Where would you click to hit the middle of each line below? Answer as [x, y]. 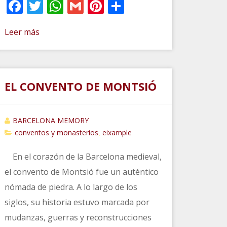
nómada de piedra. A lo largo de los [71, 187]
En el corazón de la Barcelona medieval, [83, 157]
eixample [117, 133]
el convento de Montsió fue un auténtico [81, 172]
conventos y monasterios [56, 133]
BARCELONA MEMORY [50, 121]
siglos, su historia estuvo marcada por [77, 202]
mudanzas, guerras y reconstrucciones [78, 218]
